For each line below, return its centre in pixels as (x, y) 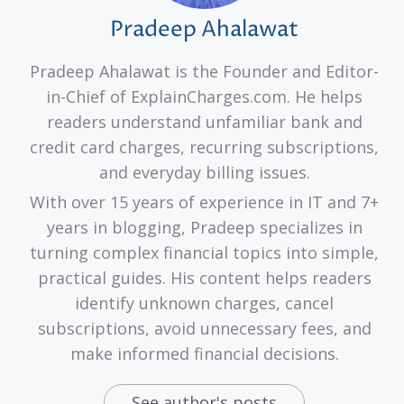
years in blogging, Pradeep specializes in (204, 227)
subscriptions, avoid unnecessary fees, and (204, 328)
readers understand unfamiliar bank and (204, 121)
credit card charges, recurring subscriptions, (204, 147)
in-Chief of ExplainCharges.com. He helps (204, 96)
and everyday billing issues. (204, 172)
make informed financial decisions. (204, 353)
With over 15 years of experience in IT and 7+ (204, 202)
